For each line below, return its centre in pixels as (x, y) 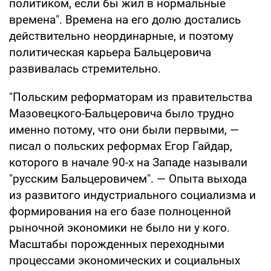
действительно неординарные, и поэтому (121, 36)
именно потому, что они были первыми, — (124, 129)
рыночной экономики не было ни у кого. (119, 227)
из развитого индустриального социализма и (132, 195)
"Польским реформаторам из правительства (131, 97)
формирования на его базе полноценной (120, 211)
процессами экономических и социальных (125, 260)
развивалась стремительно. (85, 68)
